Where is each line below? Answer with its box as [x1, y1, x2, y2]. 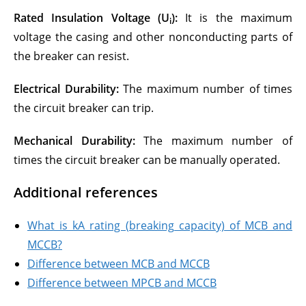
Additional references [14, 183, 158, 201]
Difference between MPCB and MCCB [27, 275, 217, 290]
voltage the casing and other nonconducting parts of [14, 29, 292, 44]
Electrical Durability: [14, 81, 119, 96]
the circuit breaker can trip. [14, 100, 154, 115]
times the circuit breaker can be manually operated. [14, 152, 280, 167]
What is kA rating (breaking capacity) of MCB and [27, 218, 292, 233]
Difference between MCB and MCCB [27, 256, 210, 271]
